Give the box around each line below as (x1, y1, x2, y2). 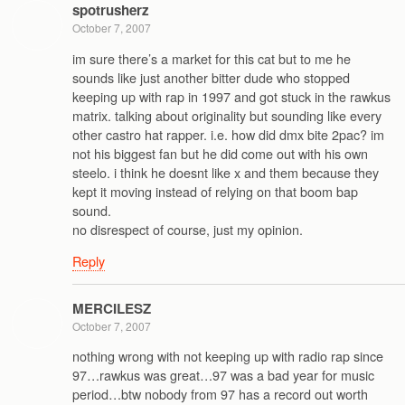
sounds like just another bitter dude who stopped (72, 67, 350, 87)
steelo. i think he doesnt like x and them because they (72, 162, 379, 182)
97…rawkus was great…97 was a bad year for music (72, 364, 374, 384)
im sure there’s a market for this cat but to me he (72, 48, 351, 68)
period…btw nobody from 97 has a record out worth (72, 383, 368, 403)
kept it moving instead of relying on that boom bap (72, 181, 358, 201)
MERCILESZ (72, 297, 151, 318)
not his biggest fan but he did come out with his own (72, 143, 368, 163)
